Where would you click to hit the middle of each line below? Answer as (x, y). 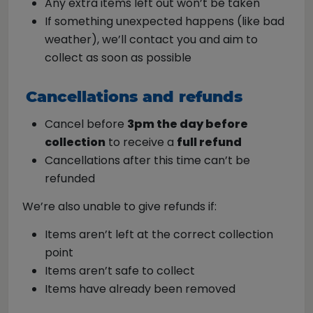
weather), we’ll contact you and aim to (151, 39)
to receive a (141, 142)
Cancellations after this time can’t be (147, 160)
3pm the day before (188, 124)
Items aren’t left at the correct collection (159, 234)
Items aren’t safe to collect (120, 271)
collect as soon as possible (118, 58)
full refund (209, 142)
